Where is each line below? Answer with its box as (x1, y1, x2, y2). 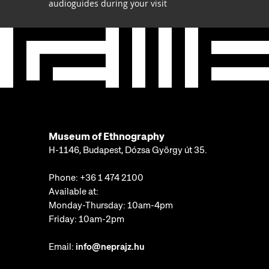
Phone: (49, 171, 80, 184)
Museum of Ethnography (49, 129, 165, 143)
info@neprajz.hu (76, 240, 145, 253)
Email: (49, 240, 76, 253)
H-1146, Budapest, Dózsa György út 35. (49, 144, 207, 156)
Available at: (49, 185, 98, 198)
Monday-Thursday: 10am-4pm (49, 199, 173, 211)
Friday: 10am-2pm (49, 213, 124, 225)
